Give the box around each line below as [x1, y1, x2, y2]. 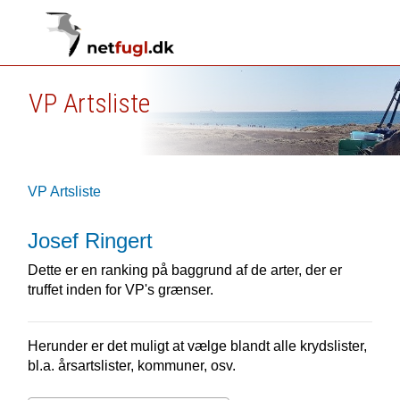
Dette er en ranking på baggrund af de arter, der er [27, 262, 342, 278]
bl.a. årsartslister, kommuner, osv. [27, 358, 236, 373]
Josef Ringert [27, 229, 153, 253]
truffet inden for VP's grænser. [27, 282, 213, 297]
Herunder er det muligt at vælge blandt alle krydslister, [27, 338, 367, 354]
